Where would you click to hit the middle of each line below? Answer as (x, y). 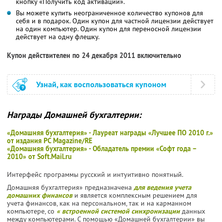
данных (193, 211)
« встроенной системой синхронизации (118, 211)
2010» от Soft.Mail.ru (39, 156)
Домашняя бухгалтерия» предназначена (70, 187)
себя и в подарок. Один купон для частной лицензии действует (115, 21)
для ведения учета (163, 187)
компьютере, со (32, 211)
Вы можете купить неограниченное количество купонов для (110, 13)
